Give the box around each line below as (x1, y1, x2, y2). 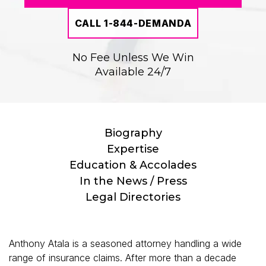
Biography (104, 126, 162, 140)
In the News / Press (79, 174, 187, 188)
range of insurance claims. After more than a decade (9, 251, 236, 264)
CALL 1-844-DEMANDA (74, 17, 192, 29)
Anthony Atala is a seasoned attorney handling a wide (9, 237, 242, 249)
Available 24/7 (95, 65, 171, 78)
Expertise (107, 142, 159, 156)
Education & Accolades (69, 158, 197, 172)
